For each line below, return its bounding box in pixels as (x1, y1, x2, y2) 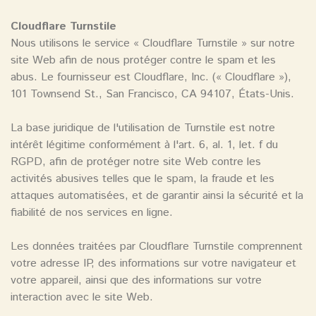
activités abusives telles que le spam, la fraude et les (11, 171, 274, 188)
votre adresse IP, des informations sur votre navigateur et (11, 255, 296, 272)
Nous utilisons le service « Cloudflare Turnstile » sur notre (11, 35, 295, 52)
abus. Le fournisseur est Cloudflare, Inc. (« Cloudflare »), (11, 69, 291, 86)
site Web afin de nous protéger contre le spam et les (11, 52, 276, 69)
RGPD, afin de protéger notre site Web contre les (11, 154, 261, 171)
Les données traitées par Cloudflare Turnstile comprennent (11, 238, 303, 255)
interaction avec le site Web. (11, 289, 153, 306)
